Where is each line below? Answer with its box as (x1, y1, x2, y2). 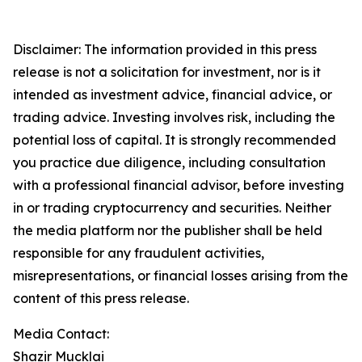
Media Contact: (13, 326, 112, 342)
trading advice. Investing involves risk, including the (13, 109, 335, 125)
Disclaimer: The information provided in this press (13, 41, 317, 57)
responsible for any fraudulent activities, (13, 245, 264, 261)
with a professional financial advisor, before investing (13, 177, 344, 193)
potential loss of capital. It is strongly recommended (13, 132, 336, 148)
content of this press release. (13, 290, 189, 306)
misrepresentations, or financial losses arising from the (13, 267, 348, 284)
